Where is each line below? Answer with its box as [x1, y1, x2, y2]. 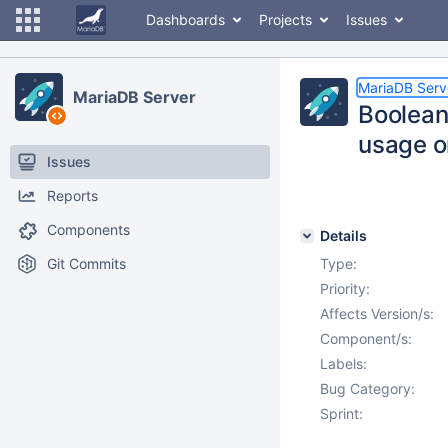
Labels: [320, 355, 367, 372]
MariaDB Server [73, 87, 196, 107]
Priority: [320, 280, 370, 297]
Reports [47, 187, 98, 204]
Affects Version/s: [320, 305, 434, 322]
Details [320, 227, 367, 244]
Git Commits [47, 255, 126, 272]
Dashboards [146, 11, 225, 28]
